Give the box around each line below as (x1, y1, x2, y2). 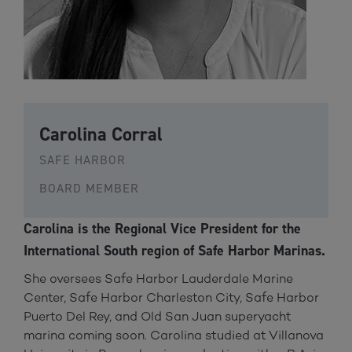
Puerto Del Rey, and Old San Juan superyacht (24, 308, 291, 324)
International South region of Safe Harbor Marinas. (24, 240, 325, 260)
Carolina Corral (39, 121, 163, 147)
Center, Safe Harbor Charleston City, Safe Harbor (24, 289, 319, 305)
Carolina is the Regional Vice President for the (24, 218, 301, 238)
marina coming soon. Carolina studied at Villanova (24, 327, 324, 343)
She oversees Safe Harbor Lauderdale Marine (24, 270, 293, 286)
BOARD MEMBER (39, 179, 139, 196)
